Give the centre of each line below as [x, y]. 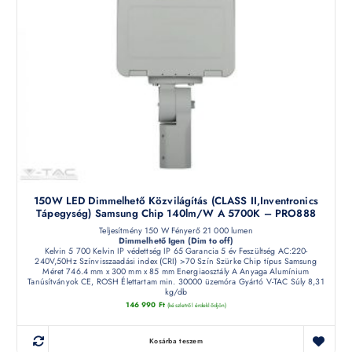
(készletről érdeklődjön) [197, 306]
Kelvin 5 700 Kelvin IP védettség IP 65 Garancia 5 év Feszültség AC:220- [176, 251]
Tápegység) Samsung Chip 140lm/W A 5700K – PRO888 [176, 213]
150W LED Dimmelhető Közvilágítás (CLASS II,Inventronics [176, 200]
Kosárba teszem [176, 341]
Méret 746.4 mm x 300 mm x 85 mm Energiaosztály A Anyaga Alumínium [176, 271]
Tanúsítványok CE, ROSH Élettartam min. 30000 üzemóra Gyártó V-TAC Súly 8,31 [176, 281]
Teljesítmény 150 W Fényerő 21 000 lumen [176, 230]
